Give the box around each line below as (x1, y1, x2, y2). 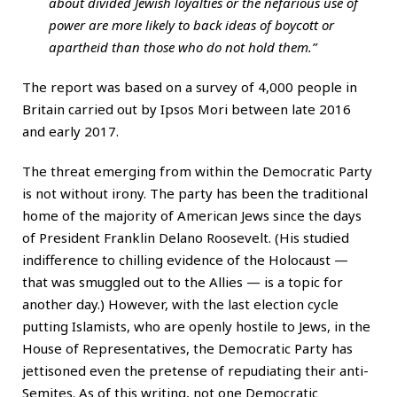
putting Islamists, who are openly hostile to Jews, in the (22, 316, 370, 335)
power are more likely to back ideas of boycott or (49, 15, 334, 34)
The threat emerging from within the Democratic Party (22, 161, 372, 180)
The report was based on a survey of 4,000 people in (22, 77, 357, 96)
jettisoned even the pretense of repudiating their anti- (22, 361, 369, 379)
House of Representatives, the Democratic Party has (22, 339, 353, 357)
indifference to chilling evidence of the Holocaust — (22, 250, 348, 269)
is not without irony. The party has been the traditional (22, 183, 368, 202)
